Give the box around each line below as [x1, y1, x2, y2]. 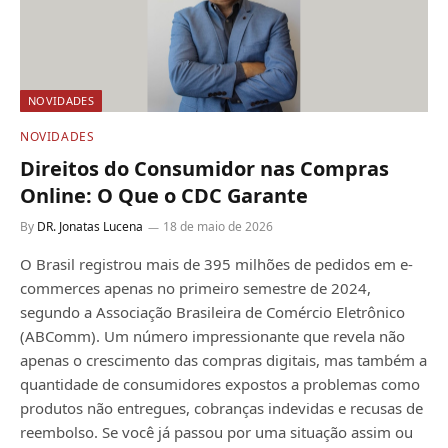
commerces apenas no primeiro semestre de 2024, [20, 277, 371, 298]
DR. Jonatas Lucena [37, 217, 143, 235]
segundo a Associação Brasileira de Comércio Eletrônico [20, 301, 405, 322]
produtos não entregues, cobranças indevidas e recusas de [20, 397, 423, 418]
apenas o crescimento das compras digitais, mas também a [20, 349, 427, 370]
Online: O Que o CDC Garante [20, 181, 308, 209]
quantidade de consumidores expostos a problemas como [20, 373, 420, 394]
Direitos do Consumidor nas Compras [20, 154, 389, 182]
